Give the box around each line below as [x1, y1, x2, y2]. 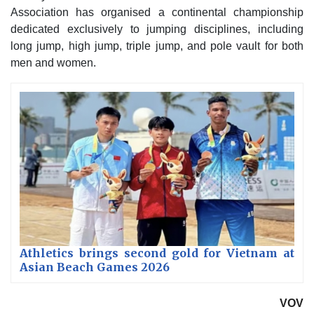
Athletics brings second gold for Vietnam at [20, 246, 294, 261]
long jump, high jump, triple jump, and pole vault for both [11, 39, 303, 52]
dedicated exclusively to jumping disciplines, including [11, 22, 303, 35]
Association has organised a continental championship [11, 6, 303, 18]
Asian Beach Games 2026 [20, 260, 170, 275]
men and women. [11, 56, 96, 69]
